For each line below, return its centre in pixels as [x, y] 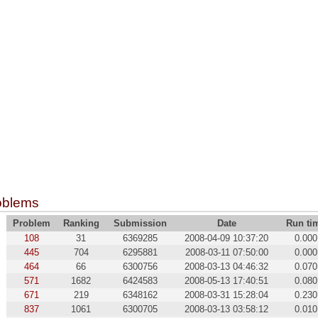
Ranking [81, 224]
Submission [140, 224]
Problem [31, 224]
